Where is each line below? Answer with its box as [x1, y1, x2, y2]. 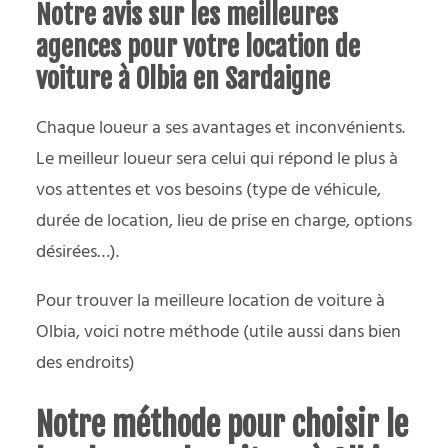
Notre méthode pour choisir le [36, 404, 408, 445]
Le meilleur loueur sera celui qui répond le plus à [36, 144, 398, 174]
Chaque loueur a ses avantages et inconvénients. [36, 113, 405, 143]
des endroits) [36, 348, 135, 378]
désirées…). [36, 237, 119, 267]
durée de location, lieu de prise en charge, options [36, 206, 412, 236]
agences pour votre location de [36, 29, 360, 64]
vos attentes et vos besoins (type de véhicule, [36, 175, 381, 205]
